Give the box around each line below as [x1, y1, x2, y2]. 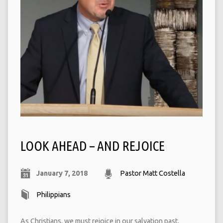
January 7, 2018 [36, 169, 88, 178]
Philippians [36, 191, 71, 199]
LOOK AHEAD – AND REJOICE [20, 138, 165, 154]
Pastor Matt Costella [119, 169, 185, 178]
